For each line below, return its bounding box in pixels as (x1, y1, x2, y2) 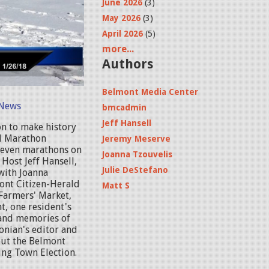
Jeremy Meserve (102, 134, 171, 144)
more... (102, 43, 134, 55)
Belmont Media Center (102, 87, 198, 97)
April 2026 (102, 29, 143, 38)
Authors (102, 56, 153, 71)
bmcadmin (102, 103, 147, 112)
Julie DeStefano (102, 165, 168, 175)
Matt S (102, 181, 130, 190)
